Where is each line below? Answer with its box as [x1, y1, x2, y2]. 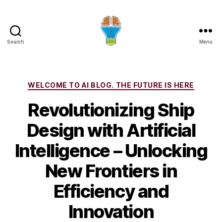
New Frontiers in [45, 160, 177, 182]
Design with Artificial [26, 119, 196, 141]
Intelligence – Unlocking [14, 139, 208, 162]
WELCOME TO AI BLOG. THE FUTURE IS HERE [28, 81, 194, 89]
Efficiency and [53, 180, 169, 202]
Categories [111, 78, 155, 88]
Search [7, 39, 24, 45]
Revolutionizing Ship [28, 99, 194, 121]
